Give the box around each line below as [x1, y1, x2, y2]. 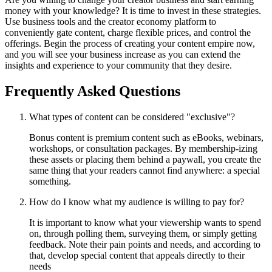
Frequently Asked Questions [5, 83, 180, 99]
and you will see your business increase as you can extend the [5, 49, 240, 59]
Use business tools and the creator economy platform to [5, 16, 216, 27]
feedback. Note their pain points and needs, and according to [29, 239, 260, 250]
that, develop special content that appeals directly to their [29, 250, 245, 260]
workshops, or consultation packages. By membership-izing [29, 143, 257, 154]
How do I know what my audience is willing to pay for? [29, 196, 244, 207]
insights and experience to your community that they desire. [5, 59, 232, 70]
